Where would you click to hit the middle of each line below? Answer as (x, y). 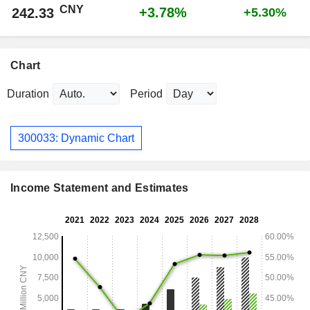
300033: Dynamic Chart (76, 138)
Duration (28, 94)
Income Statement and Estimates (100, 188)
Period (146, 94)
